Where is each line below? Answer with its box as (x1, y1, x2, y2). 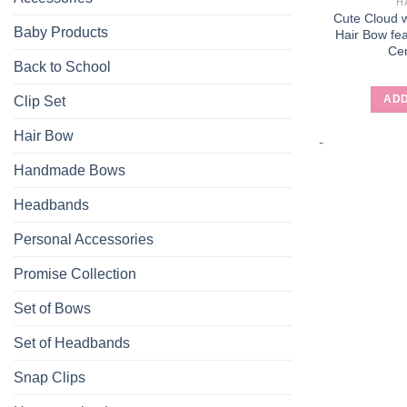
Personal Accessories (14, 231, 154, 247)
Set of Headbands (14, 334, 130, 351)
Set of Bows (14, 300, 91, 316)
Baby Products (14, 24, 108, 40)
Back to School (14, 58, 111, 74)
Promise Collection (14, 265, 136, 282)
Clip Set (14, 93, 65, 109)
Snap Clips (14, 369, 85, 385)
